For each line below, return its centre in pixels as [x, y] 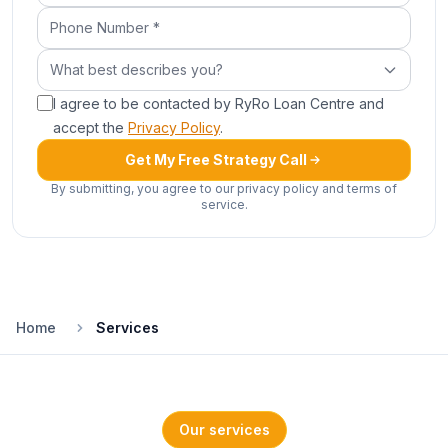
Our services [224, 429]
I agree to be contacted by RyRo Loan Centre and [218, 103]
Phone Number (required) [135, 18]
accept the [88, 127]
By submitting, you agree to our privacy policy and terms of [224, 188]
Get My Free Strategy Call [216, 159]
